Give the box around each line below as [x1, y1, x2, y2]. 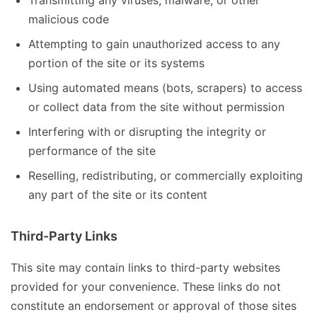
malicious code [28, 12, 109, 27]
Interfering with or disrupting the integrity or [28, 125, 266, 139]
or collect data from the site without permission [28, 100, 284, 115]
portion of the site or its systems [28, 56, 204, 71]
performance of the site [28, 144, 156, 158]
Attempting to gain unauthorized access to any [28, 37, 280, 52]
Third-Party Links [11, 229, 117, 244]
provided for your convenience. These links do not [11, 279, 281, 294]
